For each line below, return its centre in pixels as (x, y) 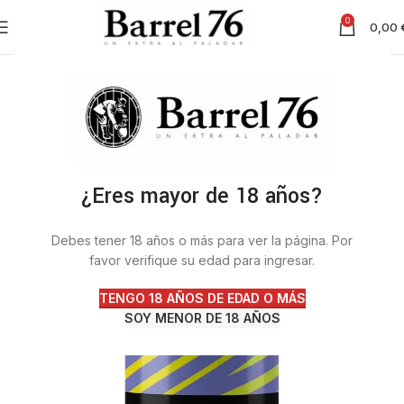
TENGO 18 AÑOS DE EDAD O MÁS (202, 298)
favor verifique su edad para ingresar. (202, 260)
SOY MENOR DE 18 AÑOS (202, 317)
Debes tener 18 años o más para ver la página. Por (202, 240)
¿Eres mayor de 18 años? (202, 196)
